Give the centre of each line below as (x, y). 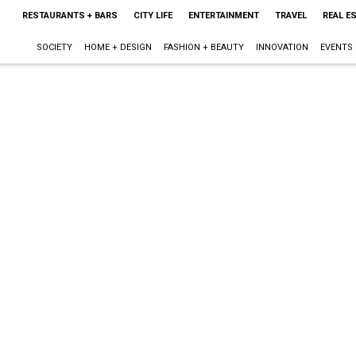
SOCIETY (54, 47)
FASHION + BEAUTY (203, 47)
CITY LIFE (153, 15)
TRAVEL (290, 15)
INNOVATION (282, 47)
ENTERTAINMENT (223, 15)
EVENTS (336, 47)
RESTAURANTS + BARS (70, 15)
